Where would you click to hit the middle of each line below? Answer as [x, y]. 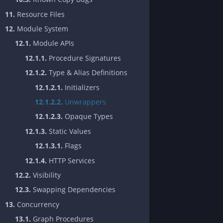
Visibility [46, 175]
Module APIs [53, 43]
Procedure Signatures [84, 58]
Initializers [81, 87]
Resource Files [40, 14]
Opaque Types [88, 116]
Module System [42, 29]
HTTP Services [71, 160]
